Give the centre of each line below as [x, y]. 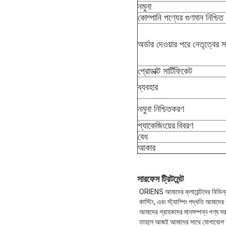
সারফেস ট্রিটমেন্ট [160, 179]
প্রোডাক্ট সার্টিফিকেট [165, 71]
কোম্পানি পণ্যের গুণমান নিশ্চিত [181, 18]
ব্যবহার [148, 88]
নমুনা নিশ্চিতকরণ [161, 109]
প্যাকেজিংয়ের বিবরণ [165, 126]
